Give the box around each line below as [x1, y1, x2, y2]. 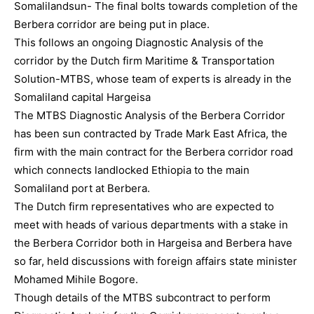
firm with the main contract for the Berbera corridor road [14, 145, 293, 158]
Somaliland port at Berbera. [14, 182, 150, 195]
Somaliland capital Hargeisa [14, 90, 151, 104]
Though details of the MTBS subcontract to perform [14, 291, 271, 304]
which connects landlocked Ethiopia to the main [14, 163, 250, 177]
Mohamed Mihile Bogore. [14, 273, 138, 286]
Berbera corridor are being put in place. [14, 18, 210, 31]
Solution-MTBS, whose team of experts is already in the [14, 72, 292, 86]
